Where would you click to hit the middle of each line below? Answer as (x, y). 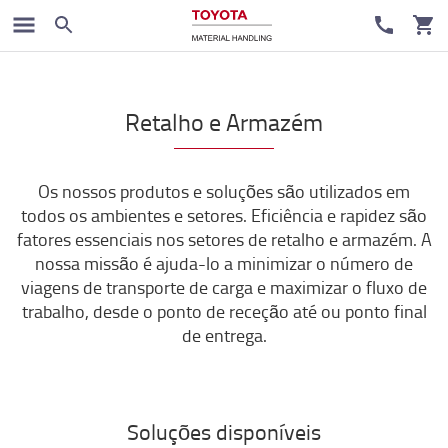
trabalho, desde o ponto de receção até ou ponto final (224, 311)
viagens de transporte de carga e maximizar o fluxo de (224, 287)
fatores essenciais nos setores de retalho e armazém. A (224, 239)
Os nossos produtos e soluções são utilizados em (224, 191)
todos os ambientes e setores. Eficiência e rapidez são (224, 215)
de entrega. (224, 335)
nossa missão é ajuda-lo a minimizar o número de (224, 263)
